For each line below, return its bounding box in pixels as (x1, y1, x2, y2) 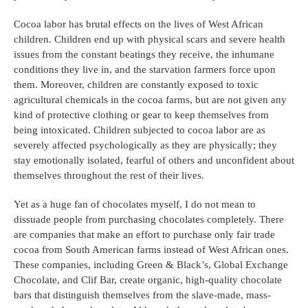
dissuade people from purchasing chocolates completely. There (14, 214, 284, 225)
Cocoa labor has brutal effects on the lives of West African (14, 19, 263, 30)
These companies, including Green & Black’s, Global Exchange (14, 259, 288, 271)
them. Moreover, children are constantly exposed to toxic (14, 79, 258, 91)
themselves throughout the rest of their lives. (14, 170, 204, 181)
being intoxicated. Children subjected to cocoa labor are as (14, 124, 265, 136)
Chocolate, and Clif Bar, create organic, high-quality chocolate (14, 274, 282, 286)
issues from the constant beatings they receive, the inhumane (14, 49, 274, 60)
